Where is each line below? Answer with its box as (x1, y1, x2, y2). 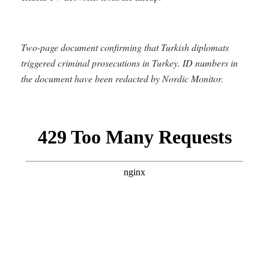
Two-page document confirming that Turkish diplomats (21, 40, 229, 53)
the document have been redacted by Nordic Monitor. (21, 71, 223, 85)
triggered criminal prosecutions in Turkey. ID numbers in (21, 56, 238, 69)
